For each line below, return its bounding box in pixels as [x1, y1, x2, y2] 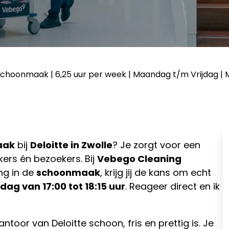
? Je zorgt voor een [112, 139, 200, 151]
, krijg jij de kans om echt [100, 166, 211, 179]
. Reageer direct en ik [125, 180, 220, 193]
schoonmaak [36, 166, 100, 179]
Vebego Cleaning [97, 152, 181, 165]
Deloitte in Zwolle [30, 139, 112, 151]
